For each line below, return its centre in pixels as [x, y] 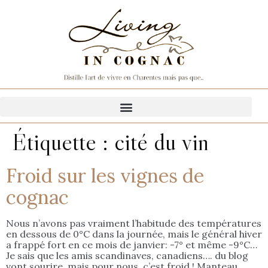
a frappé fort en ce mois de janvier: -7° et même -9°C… [132, 245]
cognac [37, 197]
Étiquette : [63, 142]
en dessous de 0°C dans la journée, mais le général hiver [134, 234]
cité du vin [162, 142]
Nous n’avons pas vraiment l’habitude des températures [134, 223]
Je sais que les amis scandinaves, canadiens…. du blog [127, 256]
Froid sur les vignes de [105, 176]
